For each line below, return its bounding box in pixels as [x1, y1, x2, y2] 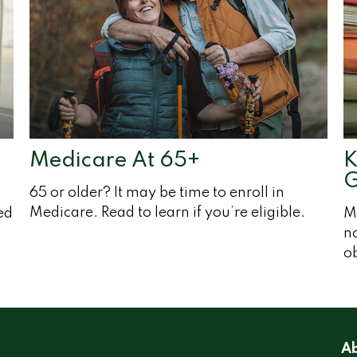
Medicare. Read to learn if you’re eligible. [29, 206, 306, 221]
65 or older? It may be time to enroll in [29, 186, 285, 201]
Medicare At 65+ [29, 150, 201, 172]
